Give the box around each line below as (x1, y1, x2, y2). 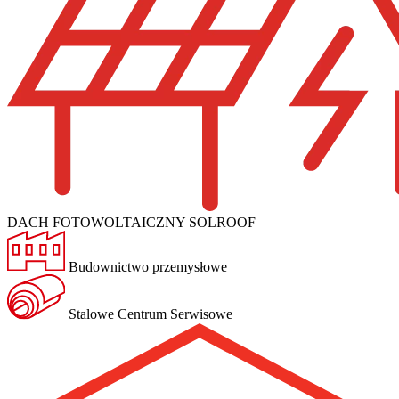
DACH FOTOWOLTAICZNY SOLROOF (7, 214, 256, 230)
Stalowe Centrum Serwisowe (64, 306, 232, 322)
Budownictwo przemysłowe (64, 258, 227, 274)
